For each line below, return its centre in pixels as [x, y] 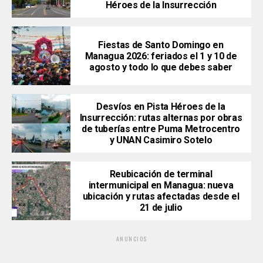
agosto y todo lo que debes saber [161, 67]
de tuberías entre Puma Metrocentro [161, 129]
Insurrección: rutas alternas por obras [161, 118]
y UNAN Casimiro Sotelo [161, 140]
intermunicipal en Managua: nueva [161, 186]
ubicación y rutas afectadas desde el [161, 197]
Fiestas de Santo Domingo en [161, 45]
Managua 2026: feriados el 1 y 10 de [161, 56]
